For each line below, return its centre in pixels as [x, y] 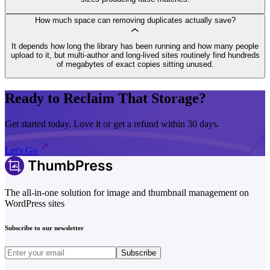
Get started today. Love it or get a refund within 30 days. [112, 124]
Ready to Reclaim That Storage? [105, 99]
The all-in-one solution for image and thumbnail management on [127, 193]
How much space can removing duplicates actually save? [135, 20]
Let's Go [21, 151]
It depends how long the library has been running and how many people [135, 46]
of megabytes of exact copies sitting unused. [135, 64]
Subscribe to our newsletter [44, 228]
